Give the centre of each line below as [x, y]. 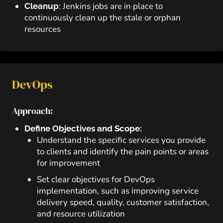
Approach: [32, 111]
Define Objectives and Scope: [83, 128]
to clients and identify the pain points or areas [123, 152]
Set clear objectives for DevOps [96, 179]
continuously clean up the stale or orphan [103, 18]
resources [43, 29]
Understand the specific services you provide [121, 140]
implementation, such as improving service [118, 191]
